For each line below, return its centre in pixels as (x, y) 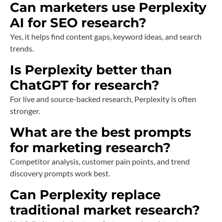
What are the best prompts (101, 133)
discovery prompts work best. (60, 173)
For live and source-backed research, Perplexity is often (103, 99)
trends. (22, 49)
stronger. (25, 111)
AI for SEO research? (78, 23)
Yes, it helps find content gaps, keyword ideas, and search (106, 37)
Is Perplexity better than (91, 70)
